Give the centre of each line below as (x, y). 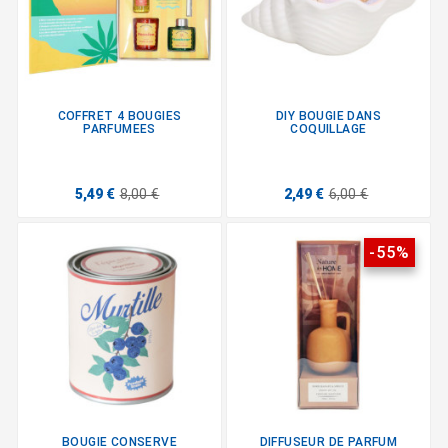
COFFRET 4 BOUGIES (119, 116)
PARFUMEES (119, 129)
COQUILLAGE (328, 129)
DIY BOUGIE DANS (328, 116)
